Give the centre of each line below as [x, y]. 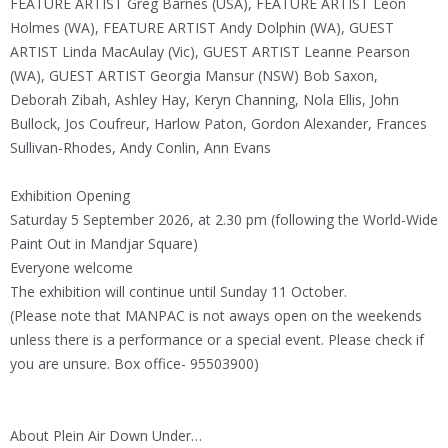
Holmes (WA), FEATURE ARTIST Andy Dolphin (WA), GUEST [202, 28]
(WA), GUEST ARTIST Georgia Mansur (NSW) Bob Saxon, [194, 76]
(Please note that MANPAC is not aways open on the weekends [216, 316]
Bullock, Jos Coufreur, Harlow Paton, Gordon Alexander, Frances [218, 124]
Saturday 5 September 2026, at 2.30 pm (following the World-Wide [224, 220]
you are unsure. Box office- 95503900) [134, 364]
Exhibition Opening [70, 196]
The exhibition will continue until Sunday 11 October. [178, 292]
